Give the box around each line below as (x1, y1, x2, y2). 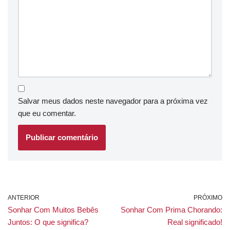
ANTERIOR (8, 194, 40, 201)
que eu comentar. (18, 108, 76, 118)
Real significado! (167, 217, 222, 226)
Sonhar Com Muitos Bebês (8, 205, 99, 214)
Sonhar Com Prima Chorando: (121, 205, 222, 214)
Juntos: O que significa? (8, 217, 88, 226)
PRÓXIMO (194, 194, 222, 201)
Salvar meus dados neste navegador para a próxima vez (18, 96, 208, 105)
